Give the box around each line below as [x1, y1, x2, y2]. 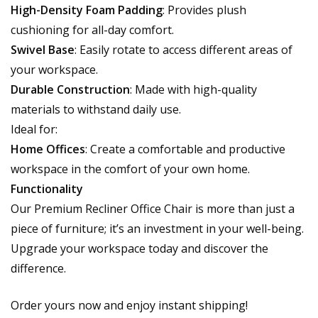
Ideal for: [11, 121, 57, 137]
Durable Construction [11, 81, 130, 97]
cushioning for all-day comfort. [11, 21, 174, 38]
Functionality [11, 180, 83, 197]
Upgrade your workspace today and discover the [11, 240, 268, 256]
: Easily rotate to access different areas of [75, 41, 292, 57]
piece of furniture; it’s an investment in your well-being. [11, 220, 304, 236]
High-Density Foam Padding [11, 1, 163, 18]
